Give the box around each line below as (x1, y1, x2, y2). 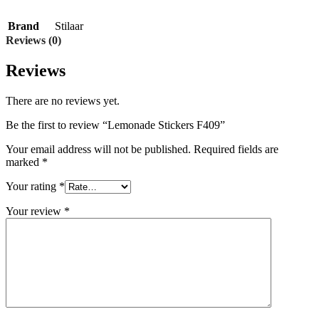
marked (6, 155, 42, 168)
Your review (6, 204, 64, 217)
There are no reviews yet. (6, 94, 120, 107)
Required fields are (194, 142, 278, 155)
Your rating (6, 179, 59, 192)
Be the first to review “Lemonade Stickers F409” (6, 118, 225, 131)
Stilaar (55, 20, 83, 32)
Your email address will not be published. (6, 142, 191, 155)
